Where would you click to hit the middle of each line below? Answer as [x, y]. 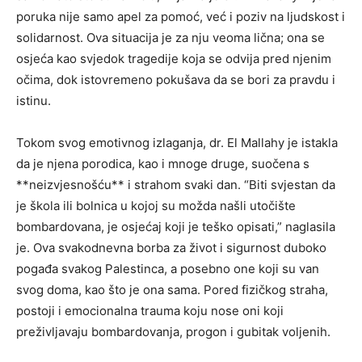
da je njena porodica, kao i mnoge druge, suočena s [163, 164]
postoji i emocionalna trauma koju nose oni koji [150, 311]
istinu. [34, 101]
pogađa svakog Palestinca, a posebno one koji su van [168, 269]
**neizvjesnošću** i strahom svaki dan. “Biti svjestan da [176, 185]
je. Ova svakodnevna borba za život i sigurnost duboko [171, 248]
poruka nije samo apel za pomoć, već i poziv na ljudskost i [181, 17]
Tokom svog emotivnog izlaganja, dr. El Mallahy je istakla [177, 143]
